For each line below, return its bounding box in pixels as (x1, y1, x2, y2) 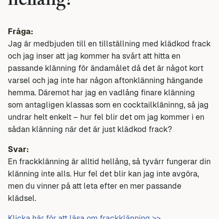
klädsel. (8, 193, 36, 203)
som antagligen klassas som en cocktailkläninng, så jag (8, 100, 209, 109)
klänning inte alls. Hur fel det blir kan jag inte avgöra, (8, 169, 199, 178)
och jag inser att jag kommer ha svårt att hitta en (8, 51, 180, 61)
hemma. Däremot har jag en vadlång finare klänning (8, 88, 195, 97)
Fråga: (8, 26, 33, 36)
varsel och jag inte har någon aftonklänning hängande (8, 75, 203, 85)
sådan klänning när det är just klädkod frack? (8, 124, 172, 134)
